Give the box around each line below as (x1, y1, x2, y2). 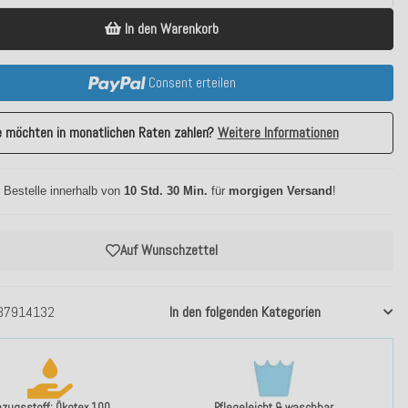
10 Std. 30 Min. (123, 184, 208, 198)
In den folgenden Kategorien (168, 302, 321, 321)
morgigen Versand (228, 184, 332, 198)
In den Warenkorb (125, 19, 219, 38)
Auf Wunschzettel (120, 240, 219, 260)
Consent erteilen (148, 74, 236, 91)
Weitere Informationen (217, 123, 339, 142)
